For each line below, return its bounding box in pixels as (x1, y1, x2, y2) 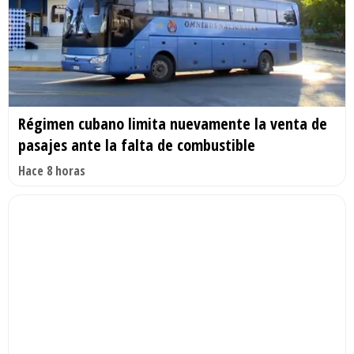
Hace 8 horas (18, 162, 85, 179)
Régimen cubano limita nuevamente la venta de (18, 113, 327, 134)
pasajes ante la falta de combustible (18, 134, 255, 156)
